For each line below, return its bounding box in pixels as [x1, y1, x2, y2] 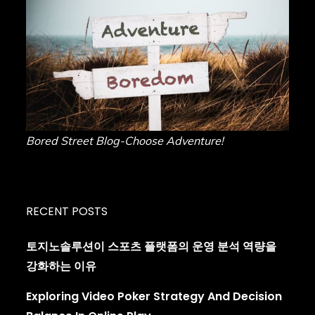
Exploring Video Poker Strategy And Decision [26, 288, 283, 304]
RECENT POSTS [26, 202, 108, 219]
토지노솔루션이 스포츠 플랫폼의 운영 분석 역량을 [26, 238, 277, 255]
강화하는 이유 [26, 257, 97, 274]
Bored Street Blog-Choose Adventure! [26, 133, 224, 148]
